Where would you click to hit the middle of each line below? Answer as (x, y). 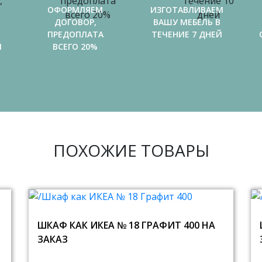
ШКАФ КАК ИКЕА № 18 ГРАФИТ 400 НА (126, 225)
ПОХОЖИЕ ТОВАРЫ (131, 150)
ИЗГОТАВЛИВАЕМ (187, 10)
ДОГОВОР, (75, 22)
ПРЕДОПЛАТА (75, 34)
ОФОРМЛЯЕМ (75, 10)
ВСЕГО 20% (75, 46)
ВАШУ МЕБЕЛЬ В (187, 22)
